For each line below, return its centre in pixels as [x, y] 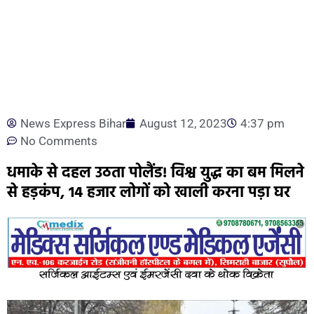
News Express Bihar [73, 123]
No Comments [59, 141]
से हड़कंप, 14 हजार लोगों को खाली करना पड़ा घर [149, 193]
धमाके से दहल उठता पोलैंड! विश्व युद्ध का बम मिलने [156, 173]
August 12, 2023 [183, 123]
